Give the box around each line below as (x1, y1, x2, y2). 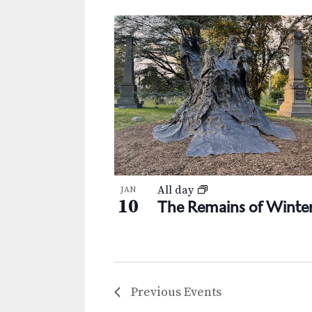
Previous (131, 283, 184, 300)
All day (157, 183, 196, 198)
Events (184, 283, 221, 300)
